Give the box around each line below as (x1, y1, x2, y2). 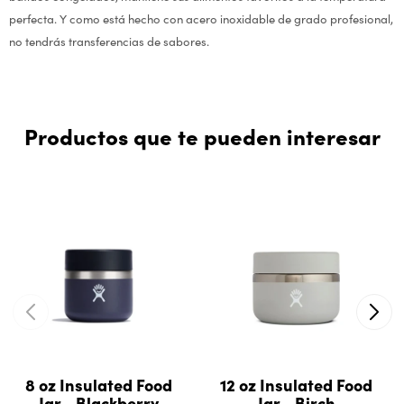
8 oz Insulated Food (25, 373, 172, 396)
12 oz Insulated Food (220, 373, 372, 396)
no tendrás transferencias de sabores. (9, 32, 209, 50)
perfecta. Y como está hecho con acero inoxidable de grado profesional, (9, 10, 393, 27)
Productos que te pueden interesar (23, 121, 381, 151)
